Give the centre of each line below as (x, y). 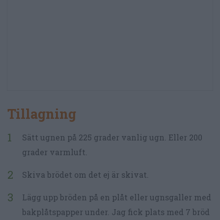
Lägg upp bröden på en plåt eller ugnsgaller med (117, 197)
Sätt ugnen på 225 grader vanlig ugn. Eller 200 (112, 137)
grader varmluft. (55, 152)
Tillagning (42, 114)
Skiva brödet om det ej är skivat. (85, 175)
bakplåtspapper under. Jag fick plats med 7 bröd (116, 212)
